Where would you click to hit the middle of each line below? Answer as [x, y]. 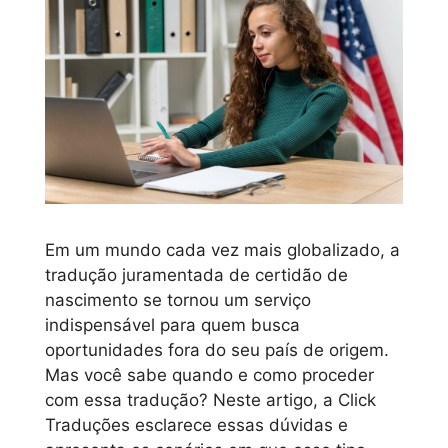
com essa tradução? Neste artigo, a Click [210, 400]
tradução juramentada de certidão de [196, 275]
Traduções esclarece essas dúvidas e [196, 425]
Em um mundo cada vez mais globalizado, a [222, 250]
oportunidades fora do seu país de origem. [217, 350]
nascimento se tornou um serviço [178, 300]
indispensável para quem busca [172, 325]
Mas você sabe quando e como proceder [209, 375]
